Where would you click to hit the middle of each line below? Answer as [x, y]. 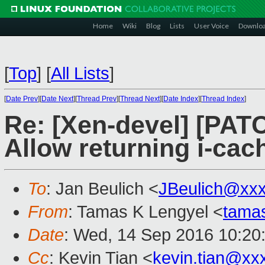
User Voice [211, 26]
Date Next [57, 99]
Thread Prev [97, 99]
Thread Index [223, 99]
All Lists [80, 73]
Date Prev [22, 99]
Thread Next [140, 99]
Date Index [181, 99]
